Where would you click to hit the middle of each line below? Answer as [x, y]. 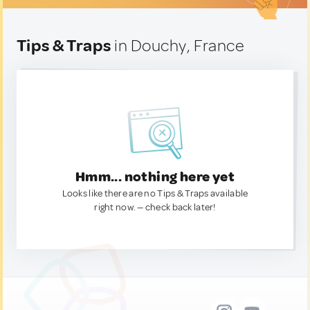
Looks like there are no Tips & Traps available [155, 193]
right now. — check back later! [155, 207]
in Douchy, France [178, 46]
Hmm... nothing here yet [155, 177]
